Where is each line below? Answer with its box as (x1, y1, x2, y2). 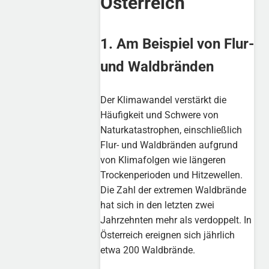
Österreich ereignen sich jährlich (100, 229, 235, 241)
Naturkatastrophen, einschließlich (100, 124, 243, 136)
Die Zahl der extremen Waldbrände (100, 184, 247, 196)
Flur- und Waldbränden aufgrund (100, 139, 238, 151)
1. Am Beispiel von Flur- (100, 35, 255, 52)
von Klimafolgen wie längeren (100, 154, 226, 166)
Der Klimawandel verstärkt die (100, 94, 227, 106)
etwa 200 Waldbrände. (100, 244, 196, 256)
